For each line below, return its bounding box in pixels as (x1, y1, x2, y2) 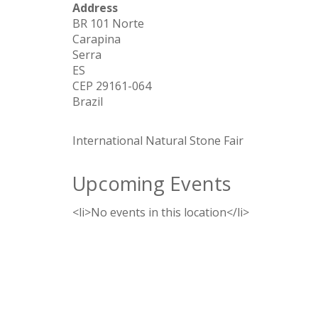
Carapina (72, 31, 121, 47)
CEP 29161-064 (72, 78, 151, 94)
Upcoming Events (72, 170, 231, 197)
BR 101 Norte (72, 16, 144, 31)
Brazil (72, 94, 103, 109)
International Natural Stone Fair (72, 133, 243, 148)
